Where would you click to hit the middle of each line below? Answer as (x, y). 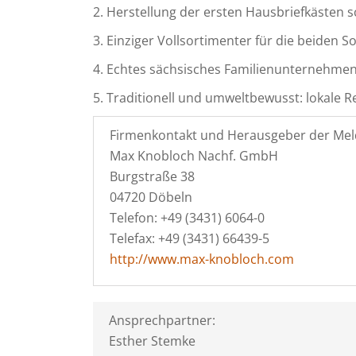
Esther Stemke (152, 341)
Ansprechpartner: (162, 320)
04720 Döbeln (151, 197)
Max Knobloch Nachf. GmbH (194, 156)
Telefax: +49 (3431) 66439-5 (190, 238)
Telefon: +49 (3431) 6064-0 (187, 218)
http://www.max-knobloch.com (202, 259)
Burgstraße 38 (152, 176)
